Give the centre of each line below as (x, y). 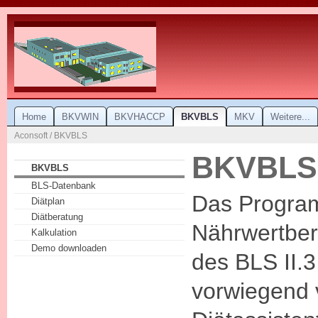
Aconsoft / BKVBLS (51, 136)
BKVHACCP (140, 117)
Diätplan (48, 202)
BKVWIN (80, 117)
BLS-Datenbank (64, 186)
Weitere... (290, 117)
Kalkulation (54, 233)
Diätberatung (57, 217)
